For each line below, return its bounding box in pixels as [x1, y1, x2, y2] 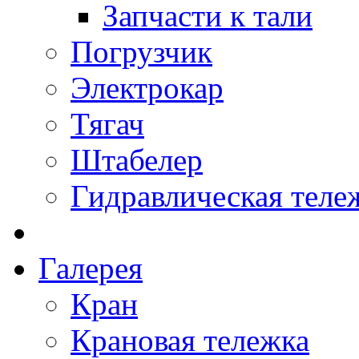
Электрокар [71, 71, 224, 105]
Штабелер [71, 143, 203, 177]
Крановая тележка [71, 323, 309, 357]
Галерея [38, 251, 143, 285]
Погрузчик [71, 34, 212, 69]
